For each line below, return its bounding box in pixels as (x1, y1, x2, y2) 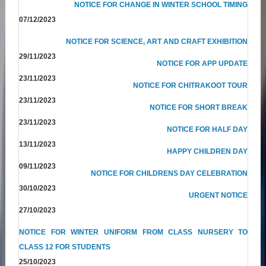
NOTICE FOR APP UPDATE (157, 59, 248, 68)
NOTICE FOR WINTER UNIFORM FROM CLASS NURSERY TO (19, 227, 248, 236)
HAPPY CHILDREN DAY (167, 147, 248, 156)
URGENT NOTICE (189, 191, 248, 199)
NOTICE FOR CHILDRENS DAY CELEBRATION (91, 169, 248, 178)
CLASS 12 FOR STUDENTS (19, 242, 111, 251)
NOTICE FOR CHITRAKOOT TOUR (133, 81, 248, 90)
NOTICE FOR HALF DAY (167, 125, 248, 134)
